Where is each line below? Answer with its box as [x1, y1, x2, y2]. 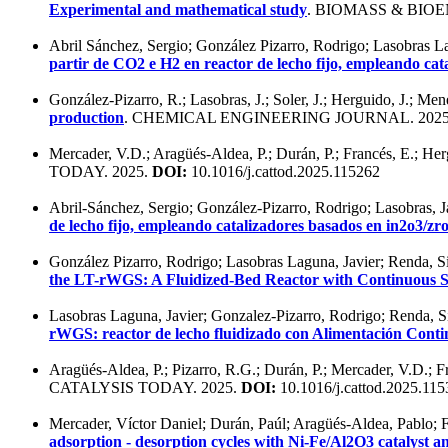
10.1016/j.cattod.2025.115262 [187, 162, 380, 180]
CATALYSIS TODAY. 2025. [49, 378, 241, 396]
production [49, 108, 124, 126]
